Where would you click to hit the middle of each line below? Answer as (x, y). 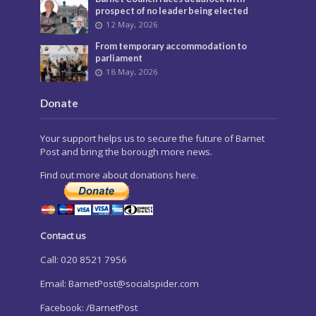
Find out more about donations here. (119, 175)
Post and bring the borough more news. (126, 152)
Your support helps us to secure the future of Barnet (152, 139)
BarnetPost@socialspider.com (133, 283)
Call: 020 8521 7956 (83, 259)
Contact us (63, 235)
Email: (54, 283)
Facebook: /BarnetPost (89, 307)
